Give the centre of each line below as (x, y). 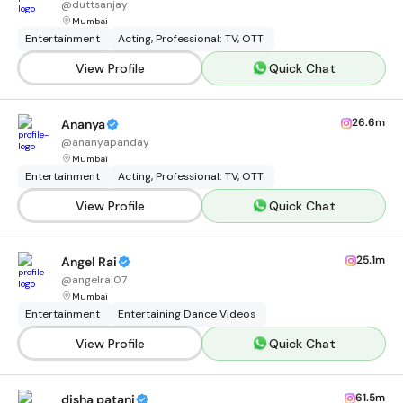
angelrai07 (99, 280)
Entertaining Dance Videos (187, 314)
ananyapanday (111, 142)
